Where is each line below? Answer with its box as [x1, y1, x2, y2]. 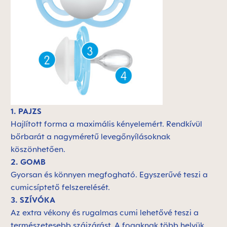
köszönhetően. [11, 144, 69, 154]
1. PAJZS [11, 106, 42, 116]
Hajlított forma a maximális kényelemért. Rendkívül [11, 119, 202, 129]
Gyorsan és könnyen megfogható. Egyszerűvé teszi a [11, 170, 208, 179]
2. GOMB [11, 157, 48, 167]
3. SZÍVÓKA [11, 195, 57, 205]
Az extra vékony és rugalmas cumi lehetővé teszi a [11, 208, 199, 217]
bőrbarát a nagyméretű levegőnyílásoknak [11, 132, 170, 141]
